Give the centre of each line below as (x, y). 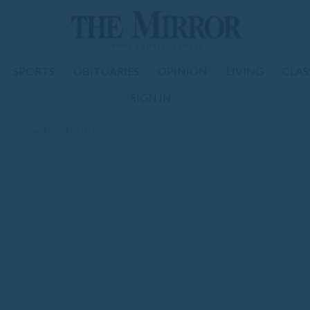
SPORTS (34, 71)
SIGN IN (151, 97)
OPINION (183, 71)
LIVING (245, 71)
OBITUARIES (106, 71)
